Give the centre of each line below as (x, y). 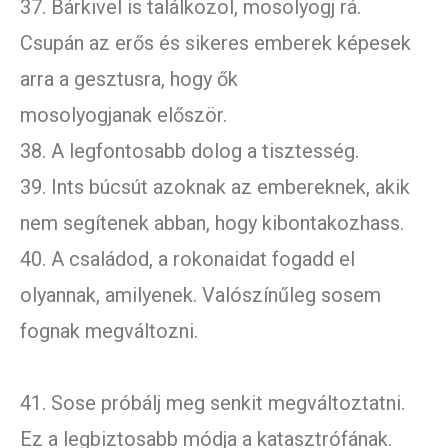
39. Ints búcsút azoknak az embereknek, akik (215, 187)
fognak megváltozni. (109, 331)
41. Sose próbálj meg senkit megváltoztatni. (212, 403)
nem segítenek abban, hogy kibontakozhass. (212, 223)
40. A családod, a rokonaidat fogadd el (187, 259)
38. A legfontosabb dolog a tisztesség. (189, 151)
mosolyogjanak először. (123, 115)
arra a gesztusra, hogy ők (129, 79)
